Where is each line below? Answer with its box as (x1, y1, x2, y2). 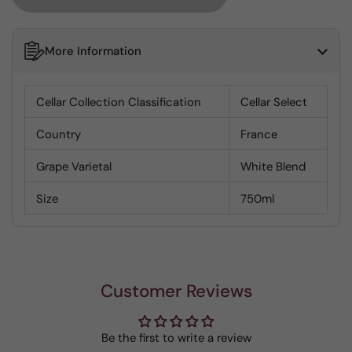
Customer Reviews (100, 280, 252, 302)
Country (36, 126, 81, 142)
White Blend (240, 159, 306, 174)
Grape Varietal (36, 159, 112, 174)
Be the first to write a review (101, 330, 251, 346)
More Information (45, 43, 141, 59)
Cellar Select (240, 94, 307, 110)
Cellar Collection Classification (36, 94, 201, 110)
